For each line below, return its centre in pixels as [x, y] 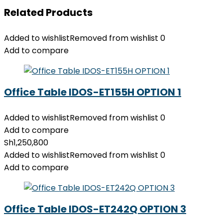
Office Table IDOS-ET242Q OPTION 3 [95, 209]
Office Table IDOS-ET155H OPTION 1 [93, 92]
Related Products [48, 12]
